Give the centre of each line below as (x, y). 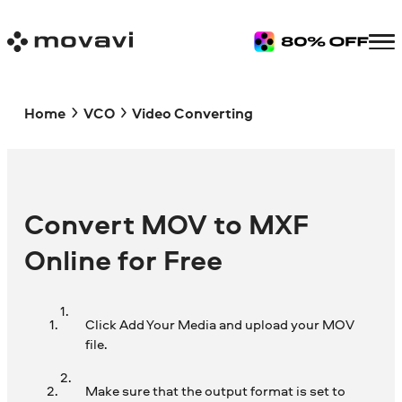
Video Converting (192, 113)
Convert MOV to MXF (167, 224)
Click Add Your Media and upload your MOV (219, 325)
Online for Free (124, 260)
